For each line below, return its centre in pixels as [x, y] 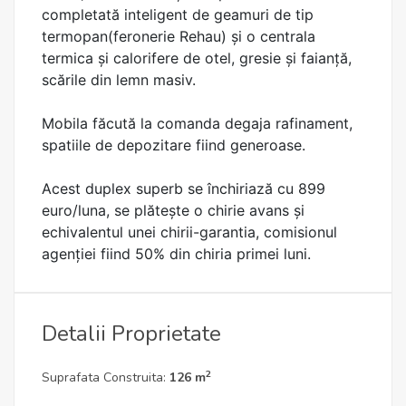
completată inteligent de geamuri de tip [178, 14]
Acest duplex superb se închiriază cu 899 [184, 188]
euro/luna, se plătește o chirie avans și [173, 210]
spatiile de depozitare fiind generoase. [174, 145]
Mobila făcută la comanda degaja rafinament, [197, 123]
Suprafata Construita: [106, 377]
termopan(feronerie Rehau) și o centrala [179, 36]
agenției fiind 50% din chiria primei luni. [176, 254]
